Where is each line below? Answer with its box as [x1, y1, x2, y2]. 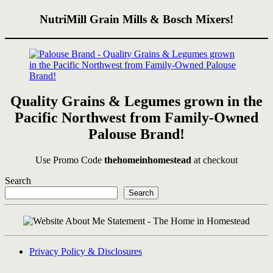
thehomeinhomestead [104, 155, 191, 166]
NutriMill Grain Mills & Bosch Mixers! [40, 12, 233, 26]
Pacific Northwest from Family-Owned [15, 110, 258, 126]
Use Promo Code [35, 155, 104, 166]
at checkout [191, 155, 238, 166]
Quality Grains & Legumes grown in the [10, 93, 263, 110]
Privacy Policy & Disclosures [29, 246, 142, 257]
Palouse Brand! [88, 126, 185, 143]
